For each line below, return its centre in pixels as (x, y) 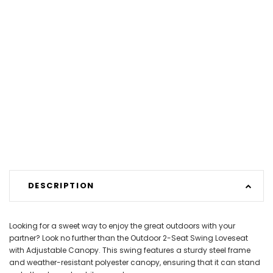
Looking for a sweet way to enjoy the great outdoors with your (122, 225)
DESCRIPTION (61, 186)
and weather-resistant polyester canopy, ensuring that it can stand (135, 262)
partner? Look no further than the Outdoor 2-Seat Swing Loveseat (129, 238)
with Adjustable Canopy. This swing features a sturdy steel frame (130, 250)
